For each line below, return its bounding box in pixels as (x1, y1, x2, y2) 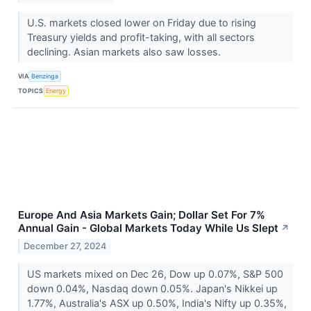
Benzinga (31, 72, 59, 81)
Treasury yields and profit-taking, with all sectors (26, 31, 255, 43)
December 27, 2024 (24, 240, 107, 251)
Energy (46, 87, 67, 95)
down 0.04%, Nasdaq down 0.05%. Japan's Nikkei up (26, 282, 278, 294)
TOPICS (18, 87, 44, 95)
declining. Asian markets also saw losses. (26, 45, 224, 58)
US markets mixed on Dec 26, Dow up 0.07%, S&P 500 (26, 267, 283, 280)
